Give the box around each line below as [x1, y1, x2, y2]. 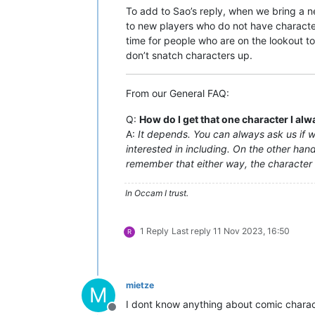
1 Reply [140, 226, 169, 236]
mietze [126, 280, 154, 290]
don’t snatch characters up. [126, 49, 252, 61]
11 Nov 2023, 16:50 [213, 226, 290, 236]
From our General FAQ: [126, 87, 229, 99]
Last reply [172, 226, 213, 236]
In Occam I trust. [125, 188, 188, 198]
